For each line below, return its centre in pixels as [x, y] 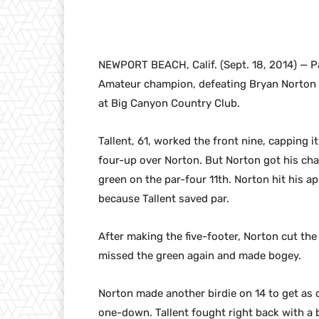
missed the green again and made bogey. [200, 256]
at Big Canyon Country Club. [169, 104]
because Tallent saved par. [164, 199]
